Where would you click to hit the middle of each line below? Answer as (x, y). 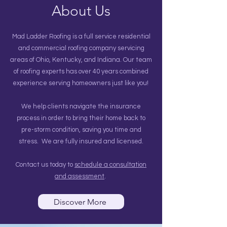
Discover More (80, 202)
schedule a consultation (110, 165)
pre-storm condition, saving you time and (81, 130)
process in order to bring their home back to (81, 118)
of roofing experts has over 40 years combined (81, 71)
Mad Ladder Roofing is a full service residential (81, 36)
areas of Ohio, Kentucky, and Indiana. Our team (81, 60)
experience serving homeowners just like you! (81, 83)
